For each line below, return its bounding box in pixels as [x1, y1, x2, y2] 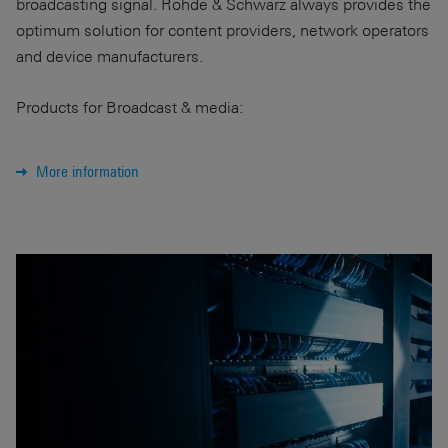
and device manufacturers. [16, 46, 203, 66]
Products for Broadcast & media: [16, 97, 243, 117]
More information [36, 162, 139, 181]
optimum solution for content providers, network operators [16, 20, 429, 40]
